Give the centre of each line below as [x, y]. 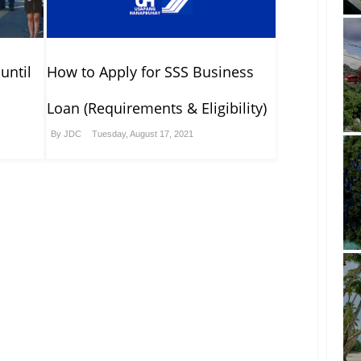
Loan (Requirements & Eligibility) [156, 108]
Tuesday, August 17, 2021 [142, 134]
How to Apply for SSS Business [150, 72]
